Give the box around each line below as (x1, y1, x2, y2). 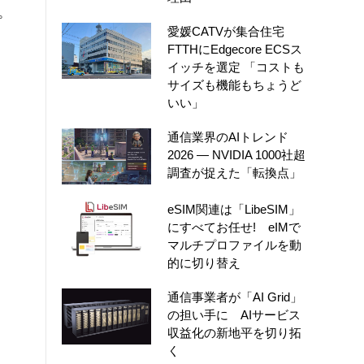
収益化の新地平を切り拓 (167, 325, 301, 340)
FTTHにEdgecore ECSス (167, 42, 302, 56)
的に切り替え (167, 255, 240, 270)
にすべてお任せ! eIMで (167, 219, 301, 234)
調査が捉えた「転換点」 (167, 166, 301, 180)
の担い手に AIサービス (167, 307, 301, 322)
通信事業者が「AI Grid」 (167, 289, 302, 304)
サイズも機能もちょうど (167, 78, 301, 92)
